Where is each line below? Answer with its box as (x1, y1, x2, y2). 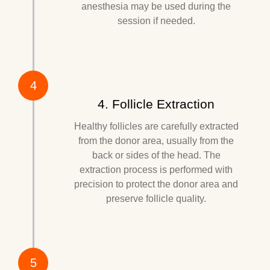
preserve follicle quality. (106, 193, 206, 204)
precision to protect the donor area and (74, 178, 238, 189)
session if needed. (117, 16, 195, 27)
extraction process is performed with (80, 164, 233, 175)
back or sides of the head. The (92, 149, 221, 160)
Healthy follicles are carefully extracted (74, 121, 239, 131)
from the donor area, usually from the (78, 135, 234, 146)
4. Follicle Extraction (98, 96, 215, 111)
